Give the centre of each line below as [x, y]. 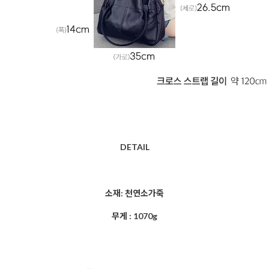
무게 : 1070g [134, 216]
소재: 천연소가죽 [134, 193]
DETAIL [134, 147]
